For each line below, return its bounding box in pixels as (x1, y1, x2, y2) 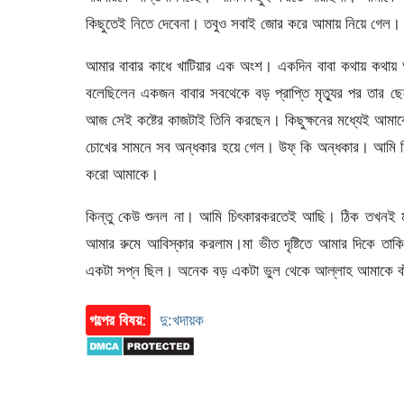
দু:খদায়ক (159, 310, 204, 329)
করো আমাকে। (85, 164, 159, 183)
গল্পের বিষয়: (88, 310, 147, 329)
